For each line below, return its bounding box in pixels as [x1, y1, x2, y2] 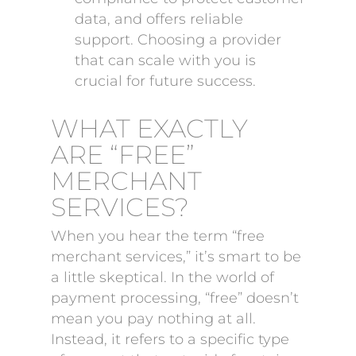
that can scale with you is [75, 52, 256, 69]
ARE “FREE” [51, 139, 195, 170]
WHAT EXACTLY [51, 113, 248, 144]
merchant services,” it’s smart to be [51, 248, 301, 265]
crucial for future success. [75, 72, 256, 90]
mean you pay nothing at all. [51, 310, 256, 327]
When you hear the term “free [51, 227, 265, 245]
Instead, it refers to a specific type [51, 331, 289, 348]
